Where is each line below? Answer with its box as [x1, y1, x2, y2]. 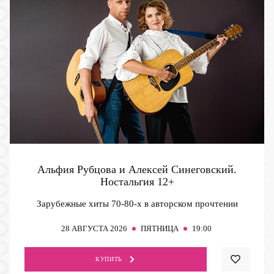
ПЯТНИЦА [140, 224, 179, 234]
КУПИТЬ [95, 256, 122, 263]
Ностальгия [100, 176, 157, 188]
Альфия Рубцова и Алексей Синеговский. [37, 163, 237, 176]
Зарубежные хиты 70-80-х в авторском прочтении [36, 199, 238, 209]
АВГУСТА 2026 [71, 224, 127, 234]
